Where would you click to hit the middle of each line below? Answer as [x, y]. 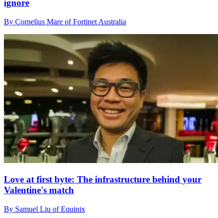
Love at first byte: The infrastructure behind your [103, 179]
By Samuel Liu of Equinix [45, 209]
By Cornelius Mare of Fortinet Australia [65, 22]
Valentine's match [39, 190]
